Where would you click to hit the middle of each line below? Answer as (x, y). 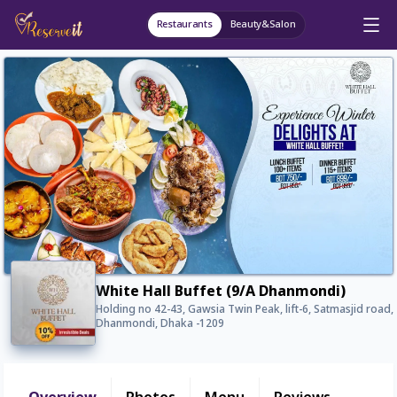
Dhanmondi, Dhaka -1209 (160, 325)
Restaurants (184, 25)
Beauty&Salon (263, 25)
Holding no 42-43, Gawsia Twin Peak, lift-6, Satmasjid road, (245, 311)
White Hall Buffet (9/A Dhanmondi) (221, 293)
